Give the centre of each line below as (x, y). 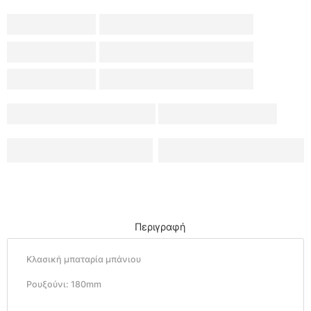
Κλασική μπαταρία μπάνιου (84, 259)
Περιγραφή (160, 226)
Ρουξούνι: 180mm (64, 285)
